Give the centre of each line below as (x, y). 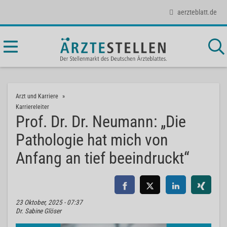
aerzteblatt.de (197, 12)
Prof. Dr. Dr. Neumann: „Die (101, 122)
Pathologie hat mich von (92, 140)
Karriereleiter (32, 107)
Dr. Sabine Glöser (39, 211)
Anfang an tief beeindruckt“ (103, 158)
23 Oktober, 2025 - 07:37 (49, 202)
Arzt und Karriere (37, 96)
